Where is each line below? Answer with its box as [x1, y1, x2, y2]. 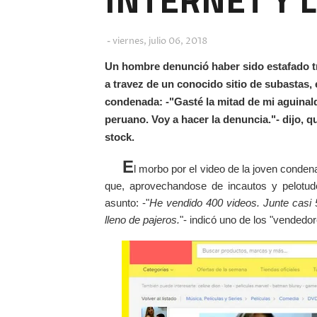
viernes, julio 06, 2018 [113, 35, 207, 47]
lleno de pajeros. [105, 213, 180, 226]
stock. [105, 131, 134, 143]
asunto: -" [105, 196, 150, 209]
